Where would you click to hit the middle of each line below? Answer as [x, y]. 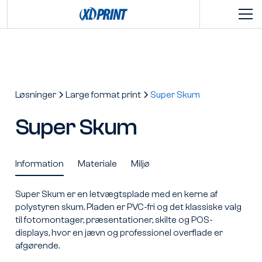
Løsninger [35, 95]
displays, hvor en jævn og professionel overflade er [119, 232]
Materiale [97, 164]
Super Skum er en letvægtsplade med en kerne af [116, 194]
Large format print [103, 95]
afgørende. [37, 245]
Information [39, 164]
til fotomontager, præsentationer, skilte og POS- [114, 220]
